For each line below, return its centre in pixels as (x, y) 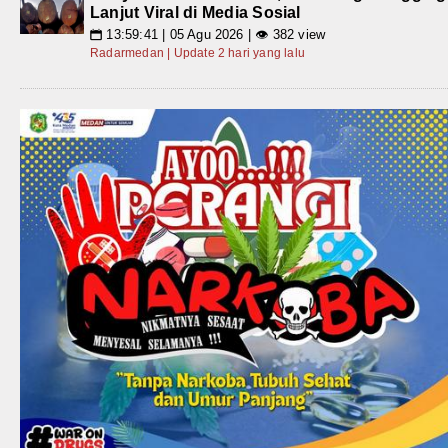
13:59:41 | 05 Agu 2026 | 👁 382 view (214, 35)
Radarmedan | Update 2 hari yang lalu (198, 53)
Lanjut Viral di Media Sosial (195, 13)
